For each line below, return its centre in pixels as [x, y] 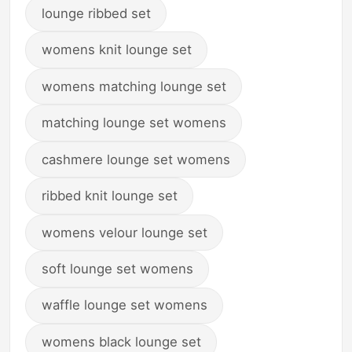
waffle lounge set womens [124, 305]
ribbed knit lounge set [109, 196]
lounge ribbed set [96, 13]
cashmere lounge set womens [136, 159]
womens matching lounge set [134, 86]
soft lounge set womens [117, 269]
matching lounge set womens [134, 123]
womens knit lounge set [116, 50]
